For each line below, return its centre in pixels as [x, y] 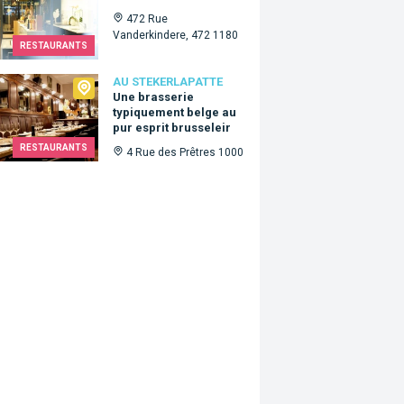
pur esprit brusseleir [172, 127]
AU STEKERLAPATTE [168, 81]
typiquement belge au [175, 112]
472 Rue [147, 18]
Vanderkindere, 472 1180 [176, 35]
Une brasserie [154, 96]
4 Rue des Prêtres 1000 [185, 152]
